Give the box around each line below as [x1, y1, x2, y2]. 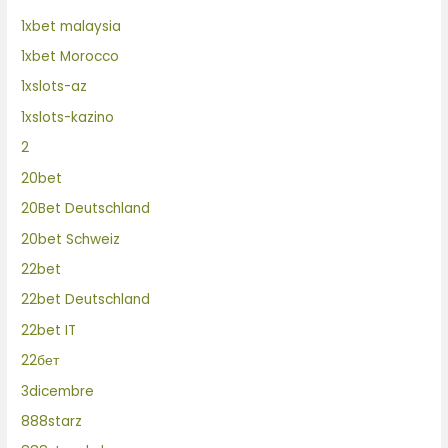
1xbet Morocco [21, 47, 120, 67]
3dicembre [21, 381, 95, 401]
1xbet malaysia [21, 16, 122, 36]
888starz [21, 411, 83, 431]
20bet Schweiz [21, 229, 121, 249]
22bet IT [21, 320, 77, 340]
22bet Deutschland [21, 290, 151, 310]
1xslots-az [21, 77, 88, 97]
